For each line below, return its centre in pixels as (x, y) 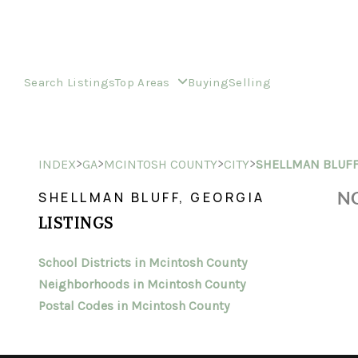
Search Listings (70, 82)
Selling (249, 82)
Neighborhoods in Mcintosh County (142, 284)
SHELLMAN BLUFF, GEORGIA (152, 197)
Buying (208, 82)
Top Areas (145, 82)
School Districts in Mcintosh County (143, 263)
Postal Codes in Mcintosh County (134, 306)
